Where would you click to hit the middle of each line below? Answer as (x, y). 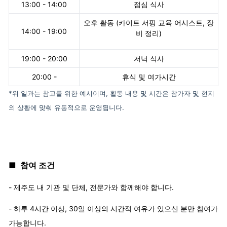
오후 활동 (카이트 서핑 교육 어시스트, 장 (149, 23)
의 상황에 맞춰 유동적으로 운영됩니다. (66, 108)
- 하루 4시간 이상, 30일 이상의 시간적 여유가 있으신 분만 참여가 (113, 209)
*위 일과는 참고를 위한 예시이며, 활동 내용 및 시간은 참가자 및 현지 (111, 93)
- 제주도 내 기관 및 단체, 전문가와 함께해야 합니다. (91, 187)
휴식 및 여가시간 (149, 77)
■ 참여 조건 (32, 165)
